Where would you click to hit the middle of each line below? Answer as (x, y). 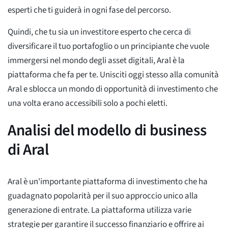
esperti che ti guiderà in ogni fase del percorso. (89, 10)
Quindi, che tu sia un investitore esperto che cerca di (99, 32)
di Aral (28, 150)
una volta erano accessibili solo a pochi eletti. (88, 104)
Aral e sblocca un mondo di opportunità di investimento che (113, 89)
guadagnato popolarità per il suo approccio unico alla (103, 196)
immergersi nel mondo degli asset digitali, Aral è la (96, 61)
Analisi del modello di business (107, 131)
